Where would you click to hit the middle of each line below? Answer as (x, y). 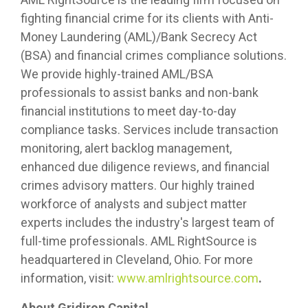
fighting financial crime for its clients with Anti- (147, 19)
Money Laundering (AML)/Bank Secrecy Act (139, 37)
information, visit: (69, 278)
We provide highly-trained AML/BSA (117, 74)
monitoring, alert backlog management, (126, 148)
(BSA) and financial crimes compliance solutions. (154, 56)
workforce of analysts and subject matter (134, 204)
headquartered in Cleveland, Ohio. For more (137, 260)
